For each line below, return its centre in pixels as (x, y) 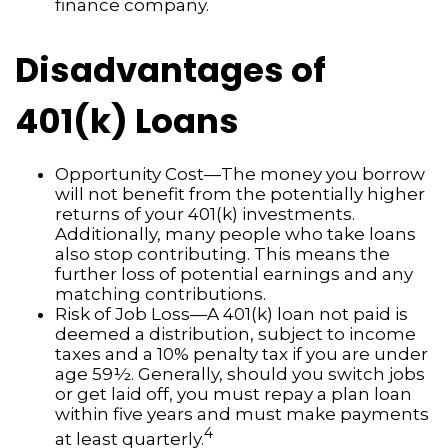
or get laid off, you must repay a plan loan (233, 394)
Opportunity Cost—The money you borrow (240, 174)
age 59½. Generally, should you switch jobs (240, 374)
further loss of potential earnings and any (234, 274)
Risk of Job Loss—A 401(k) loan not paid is (231, 314)
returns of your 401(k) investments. (205, 214)
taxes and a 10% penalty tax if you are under (241, 354)
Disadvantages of (170, 70)
